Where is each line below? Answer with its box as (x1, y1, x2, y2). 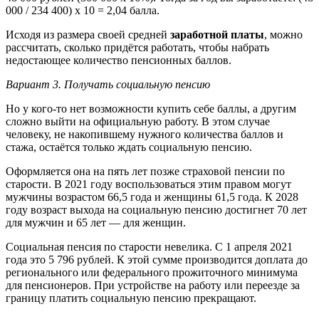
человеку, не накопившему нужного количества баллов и (6, 127, 283, 140)
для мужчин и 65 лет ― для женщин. (6, 216, 186, 229)
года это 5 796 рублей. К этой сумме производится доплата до (6, 253, 308, 266)
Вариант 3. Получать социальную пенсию (6, 78, 210, 90)
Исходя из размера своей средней (6, 28, 170, 41)
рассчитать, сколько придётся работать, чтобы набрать (6, 41, 269, 53)
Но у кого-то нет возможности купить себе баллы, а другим (6, 102, 296, 115)
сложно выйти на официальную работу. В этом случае (6, 115, 270, 127)
